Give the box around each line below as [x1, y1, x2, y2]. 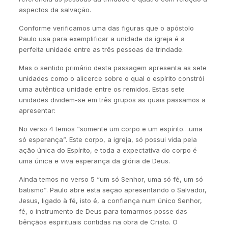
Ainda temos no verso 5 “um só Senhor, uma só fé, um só [18, 175, 203, 183]
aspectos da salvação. [18, 6, 91, 14]
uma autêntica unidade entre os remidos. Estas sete [18, 85, 185, 93]
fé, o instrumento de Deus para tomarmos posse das [18, 207, 187, 215]
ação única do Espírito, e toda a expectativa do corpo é [18, 146, 197, 154]
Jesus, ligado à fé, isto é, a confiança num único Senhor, [18, 196, 202, 205]
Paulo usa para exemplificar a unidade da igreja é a [18, 35, 185, 43]
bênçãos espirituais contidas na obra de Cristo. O [18, 218, 178, 226]
